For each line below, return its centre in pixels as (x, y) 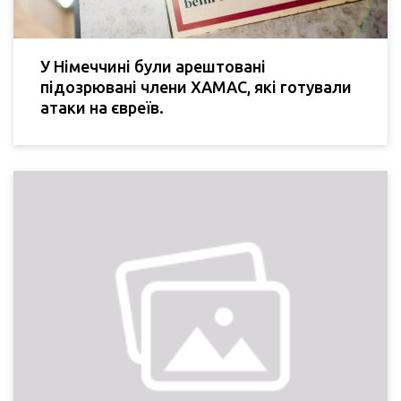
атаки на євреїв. (102, 107)
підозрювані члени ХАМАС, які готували (196, 86)
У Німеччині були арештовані (153, 66)
